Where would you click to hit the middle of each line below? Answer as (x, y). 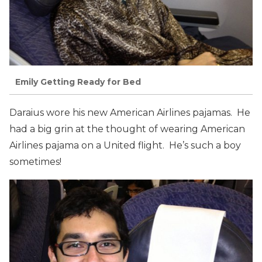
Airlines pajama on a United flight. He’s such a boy (125, 145)
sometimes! (35, 161)
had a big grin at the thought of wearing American (127, 129)
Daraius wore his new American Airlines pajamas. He (130, 112)
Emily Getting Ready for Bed (78, 82)
